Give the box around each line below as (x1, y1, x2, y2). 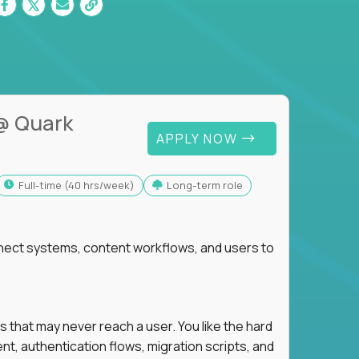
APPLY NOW (155, 129, 242, 147)
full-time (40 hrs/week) (23, 177, 135, 192)
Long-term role (171, 177, 243, 192)
